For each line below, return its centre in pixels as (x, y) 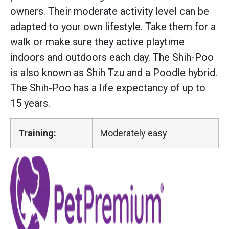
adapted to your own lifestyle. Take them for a (113, 26)
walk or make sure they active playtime (97, 42)
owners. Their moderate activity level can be (110, 11)
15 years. (30, 103)
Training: (37, 133)
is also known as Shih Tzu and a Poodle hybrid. (114, 72)
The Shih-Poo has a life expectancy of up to (108, 88)
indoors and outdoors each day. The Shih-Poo (112, 57)
